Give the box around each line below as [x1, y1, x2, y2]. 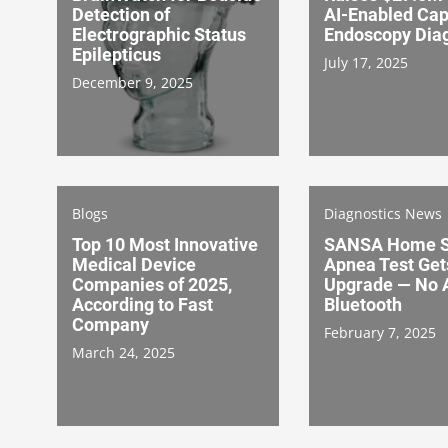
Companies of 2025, [72, 273, 232, 295]
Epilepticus [72, 43, 161, 65]
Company [72, 313, 149, 335]
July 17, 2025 [324, 52, 408, 72]
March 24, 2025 [72, 342, 175, 362]
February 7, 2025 [324, 322, 436, 342]
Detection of [72, 3, 170, 25]
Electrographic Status [72, 23, 246, 45]
